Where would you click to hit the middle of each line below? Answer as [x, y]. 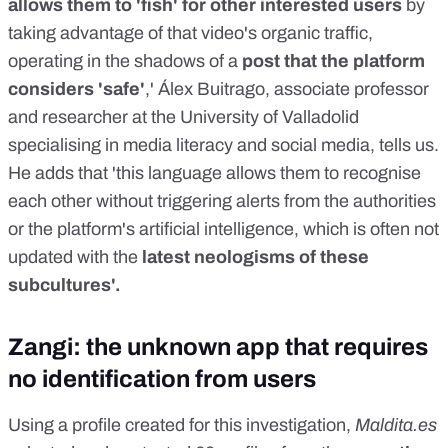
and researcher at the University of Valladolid [183, 116]
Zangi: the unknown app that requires [218, 346]
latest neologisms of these [253, 256]
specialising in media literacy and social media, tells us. [223, 144]
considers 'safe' [76, 88]
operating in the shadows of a [125, 60]
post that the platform [333, 60]
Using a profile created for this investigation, [181, 424]
